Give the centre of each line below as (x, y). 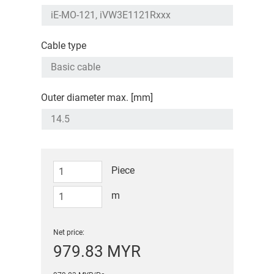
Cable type (63, 46)
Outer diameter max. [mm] (97, 98)
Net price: (68, 233)
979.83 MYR (97, 252)
